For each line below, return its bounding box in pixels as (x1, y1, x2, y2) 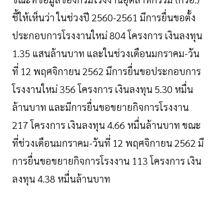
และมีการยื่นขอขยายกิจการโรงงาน (48, 101, 189, 114)
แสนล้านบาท (32, 47, 85, 60)
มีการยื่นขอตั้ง (140, 11, 196, 24)
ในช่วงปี (57, 11, 90, 24)
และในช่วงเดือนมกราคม (87, 47, 185, 60)
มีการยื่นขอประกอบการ (106, 65, 201, 78)
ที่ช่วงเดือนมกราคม (12, 137, 89, 150)
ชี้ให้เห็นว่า (12, 11, 55, 24)
